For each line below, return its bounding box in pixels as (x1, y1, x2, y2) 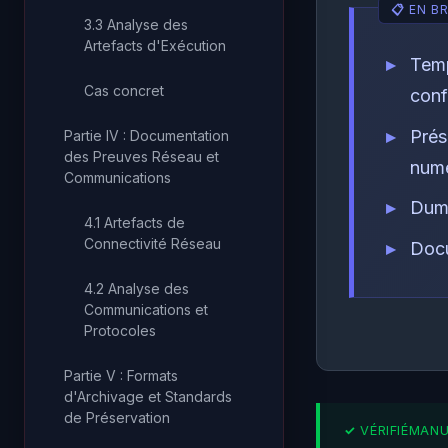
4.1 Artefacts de (84, 214, 185, 231)
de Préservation (64, 409, 170, 426)
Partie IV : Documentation (64, 127, 229, 144)
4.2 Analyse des (84, 280, 189, 297)
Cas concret (84, 82, 164, 99)
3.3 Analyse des (84, 16, 188, 33)
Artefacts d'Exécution (84, 37, 226, 54)
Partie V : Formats (64, 367, 178, 384)
